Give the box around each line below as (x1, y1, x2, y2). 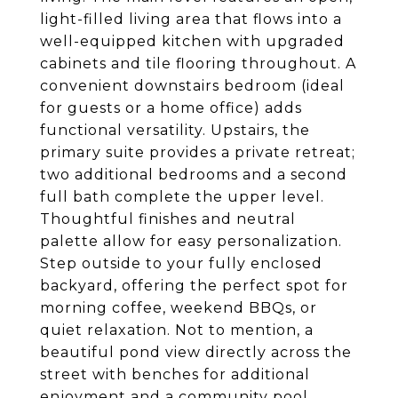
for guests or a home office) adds (40, 99, 302, 116)
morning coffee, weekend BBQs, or (40, 299, 317, 316)
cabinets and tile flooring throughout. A (40, 55, 356, 72)
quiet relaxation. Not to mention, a (40, 322, 314, 338)
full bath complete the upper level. (40, 188, 324, 205)
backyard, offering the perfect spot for (40, 277, 348, 294)
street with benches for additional (40, 366, 310, 383)
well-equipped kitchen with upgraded (40, 33, 345, 50)
